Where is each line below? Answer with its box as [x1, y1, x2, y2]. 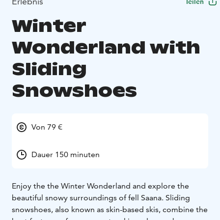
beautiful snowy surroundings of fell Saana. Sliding [12, 193, 190, 203]
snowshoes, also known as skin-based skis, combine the [12, 205, 208, 215]
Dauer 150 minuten [31, 150, 100, 160]
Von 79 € [31, 122, 62, 132]
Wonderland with [12, 36, 200, 59]
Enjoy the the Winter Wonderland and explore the [12, 181, 189, 191]
